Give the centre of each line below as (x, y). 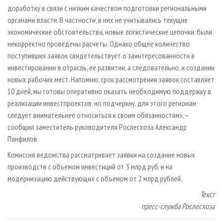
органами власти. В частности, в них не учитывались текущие (98, 20)
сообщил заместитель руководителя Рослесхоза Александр (97, 127)
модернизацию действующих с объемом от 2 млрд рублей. (99, 178)
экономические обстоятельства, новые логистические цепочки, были (110, 31)
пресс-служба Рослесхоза (178, 206)
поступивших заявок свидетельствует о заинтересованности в (101, 55)
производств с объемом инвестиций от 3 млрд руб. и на (90, 166)
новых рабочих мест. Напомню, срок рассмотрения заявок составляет (111, 79)
